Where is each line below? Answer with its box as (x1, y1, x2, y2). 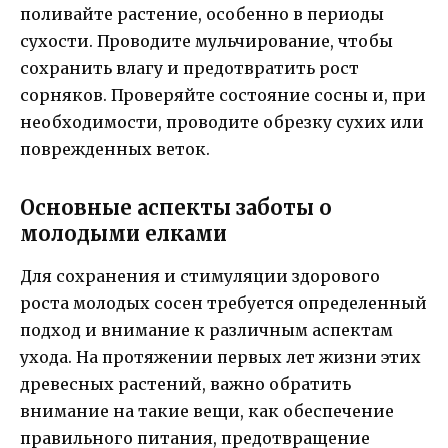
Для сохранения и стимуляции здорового (20, 265, 380, 286)
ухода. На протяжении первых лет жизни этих (20, 346, 421, 367)
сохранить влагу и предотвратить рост (20, 57, 359, 78)
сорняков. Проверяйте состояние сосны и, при (20, 84, 426, 105)
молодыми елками (20, 220, 227, 246)
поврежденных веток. (20, 138, 210, 159)
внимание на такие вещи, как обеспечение (20, 400, 394, 421)
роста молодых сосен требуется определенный (20, 292, 427, 313)
